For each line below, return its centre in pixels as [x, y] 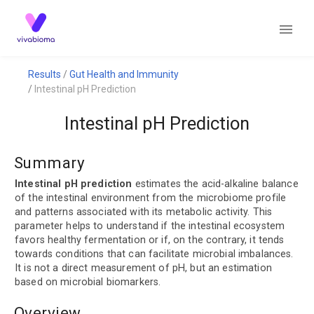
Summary [50, 162]
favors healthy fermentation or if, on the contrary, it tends [150, 240]
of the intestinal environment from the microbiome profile [151, 198]
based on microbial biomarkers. [88, 282]
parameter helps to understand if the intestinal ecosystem [150, 226]
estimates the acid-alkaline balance [215, 184]
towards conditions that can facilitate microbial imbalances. [154, 254]
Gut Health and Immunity [124, 74]
